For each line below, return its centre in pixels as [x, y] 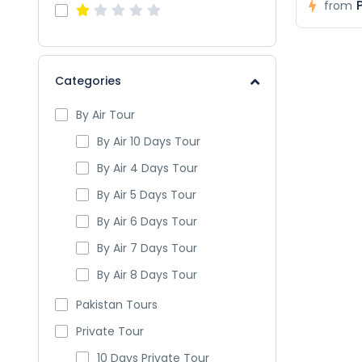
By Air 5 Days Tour [147, 195]
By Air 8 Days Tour [147, 275]
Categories [88, 81]
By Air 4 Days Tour [147, 168]
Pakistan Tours [117, 305]
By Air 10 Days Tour [149, 141]
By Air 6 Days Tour [147, 221]
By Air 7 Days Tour [147, 248]
